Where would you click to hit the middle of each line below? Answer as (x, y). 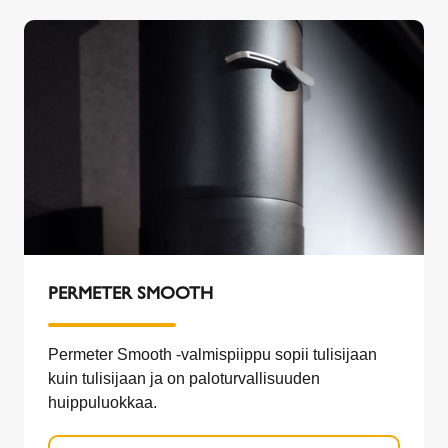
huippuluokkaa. (102, 403)
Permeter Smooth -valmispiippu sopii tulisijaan (212, 355)
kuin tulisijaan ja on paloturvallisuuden (184, 379)
